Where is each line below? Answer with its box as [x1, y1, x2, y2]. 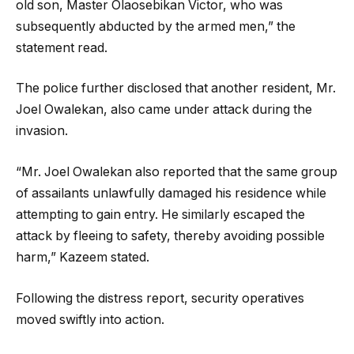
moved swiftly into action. [16, 311, 164, 327]
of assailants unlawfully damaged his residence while [16, 186, 326, 201]
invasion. [16, 123, 68, 139]
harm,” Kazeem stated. [16, 250, 149, 265]
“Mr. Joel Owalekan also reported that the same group [16, 164, 337, 180]
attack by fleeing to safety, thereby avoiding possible [16, 228, 325, 244]
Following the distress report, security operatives [16, 290, 304, 306]
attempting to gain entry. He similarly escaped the [16, 207, 305, 223]
